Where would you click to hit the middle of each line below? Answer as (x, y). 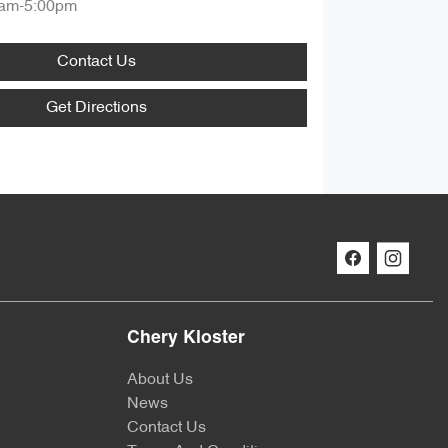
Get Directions (96, 107)
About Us (160, 380)
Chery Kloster (186, 339)
